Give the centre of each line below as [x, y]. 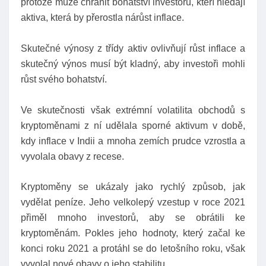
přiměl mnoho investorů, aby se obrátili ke [133, 218]
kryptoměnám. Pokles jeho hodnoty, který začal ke [133, 233]
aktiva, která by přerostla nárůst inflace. [102, 18]
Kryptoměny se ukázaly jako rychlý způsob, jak [133, 187]
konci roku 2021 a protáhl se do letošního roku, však [133, 249]
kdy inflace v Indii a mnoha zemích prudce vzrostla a [133, 141]
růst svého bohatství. [64, 79]
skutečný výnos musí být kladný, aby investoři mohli [133, 64]
